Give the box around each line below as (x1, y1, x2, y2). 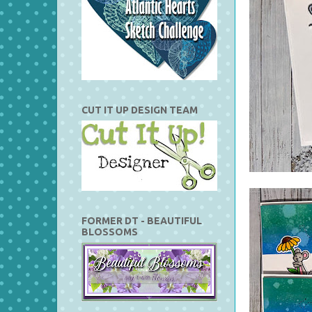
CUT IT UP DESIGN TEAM (81, 104, 198, 116)
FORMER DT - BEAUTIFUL (81, 214, 202, 226)
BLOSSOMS (81, 226, 138, 237)
